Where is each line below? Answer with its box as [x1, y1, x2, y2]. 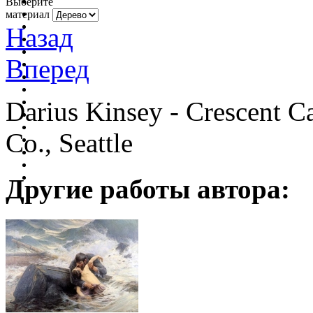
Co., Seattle [6, 127, 133, 158]
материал [6, 8, 50, 20]
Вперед [6, 53, 89, 84]
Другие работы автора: [6, 173, 290, 204]
